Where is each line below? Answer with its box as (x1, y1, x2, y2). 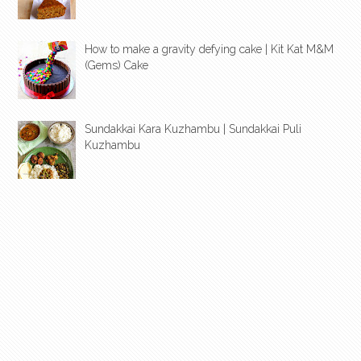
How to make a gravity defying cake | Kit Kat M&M (85, 43, 334, 56)
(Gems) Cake (85, 59, 148, 73)
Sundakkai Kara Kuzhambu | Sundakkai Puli (85, 122, 301, 136)
